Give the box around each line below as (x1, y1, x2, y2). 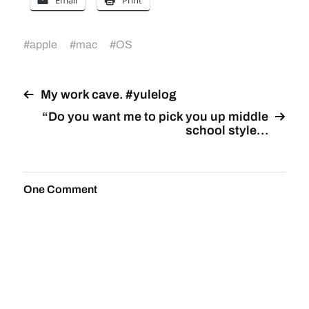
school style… (186, 123, 269, 137)
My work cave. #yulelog (40, 88, 177, 101)
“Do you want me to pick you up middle (42, 110, 269, 123)
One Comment (23, 183, 97, 195)
